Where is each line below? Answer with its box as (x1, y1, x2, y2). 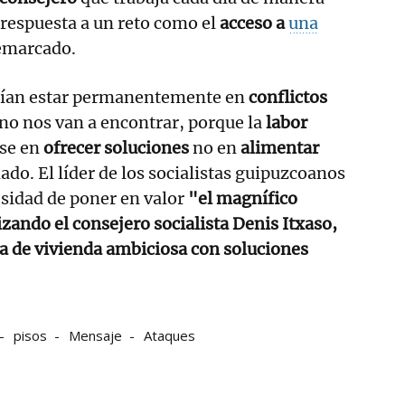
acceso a (220, 12, 288, 33)
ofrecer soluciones (43, 137, 189, 158)
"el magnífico (188, 187, 297, 209)
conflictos (249, 86, 327, 108)
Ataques (144, 325, 195, 344)
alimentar (240, 137, 319, 158)
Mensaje (69, 325, 122, 344)
